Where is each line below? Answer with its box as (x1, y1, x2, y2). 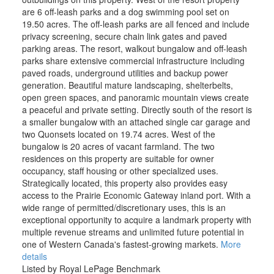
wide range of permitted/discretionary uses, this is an (21, 201, 226, 213)
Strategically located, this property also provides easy (21, 176, 228, 189)
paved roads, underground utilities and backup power (21, 66, 228, 79)
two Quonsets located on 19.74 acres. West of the (21, 127, 215, 140)
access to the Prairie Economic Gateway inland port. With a (21, 188, 251, 201)
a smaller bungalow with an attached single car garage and (21, 115, 250, 128)
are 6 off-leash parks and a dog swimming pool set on (21, 5, 229, 18)
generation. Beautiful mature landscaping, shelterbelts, (21, 78, 233, 91)
